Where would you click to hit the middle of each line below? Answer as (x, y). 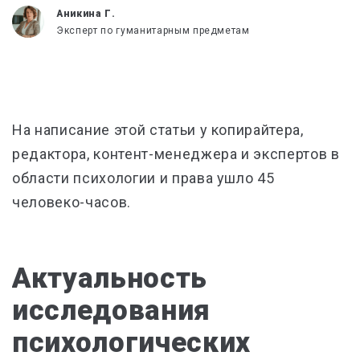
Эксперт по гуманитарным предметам (153, 31)
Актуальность (110, 278)
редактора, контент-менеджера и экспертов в (176, 154)
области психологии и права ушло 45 (143, 178)
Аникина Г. (86, 14)
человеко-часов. (72, 202)
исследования (111, 311)
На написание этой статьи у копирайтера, (158, 130)
